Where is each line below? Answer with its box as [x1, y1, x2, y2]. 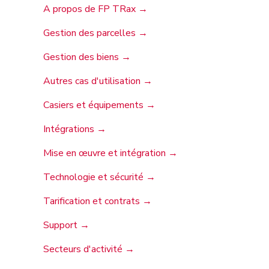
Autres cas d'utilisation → [43, 74, 153, 88]
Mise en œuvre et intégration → [43, 147, 178, 160]
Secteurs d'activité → [43, 243, 134, 256]
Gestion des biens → [43, 50, 131, 64]
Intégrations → [43, 122, 106, 136]
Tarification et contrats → [43, 195, 152, 208]
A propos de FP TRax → [43, 2, 148, 16]
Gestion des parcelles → [43, 26, 148, 40]
